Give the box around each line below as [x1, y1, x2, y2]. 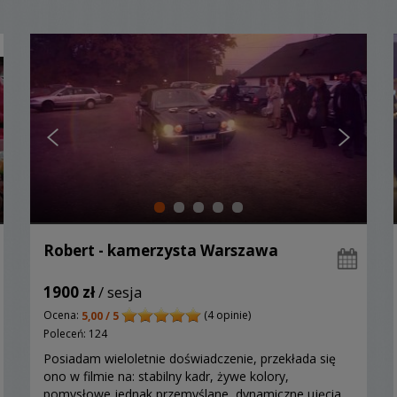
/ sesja [95, 281, 143, 302]
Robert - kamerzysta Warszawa [43, 239, 278, 261]
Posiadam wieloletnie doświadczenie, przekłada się [43, 349, 336, 367]
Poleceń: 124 [43, 325, 107, 341]
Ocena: [43, 307, 82, 323]
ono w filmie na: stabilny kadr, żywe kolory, [43, 367, 289, 385]
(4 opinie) [201, 307, 251, 323]
